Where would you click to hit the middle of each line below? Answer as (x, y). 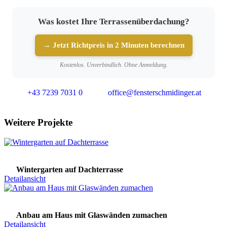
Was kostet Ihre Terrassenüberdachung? (113, 22)
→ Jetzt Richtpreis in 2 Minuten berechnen (113, 45)
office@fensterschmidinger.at (155, 93)
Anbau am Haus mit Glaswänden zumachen (92, 215)
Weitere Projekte (38, 122)
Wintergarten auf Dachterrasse (70, 169)
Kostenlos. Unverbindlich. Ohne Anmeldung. (113, 65)
